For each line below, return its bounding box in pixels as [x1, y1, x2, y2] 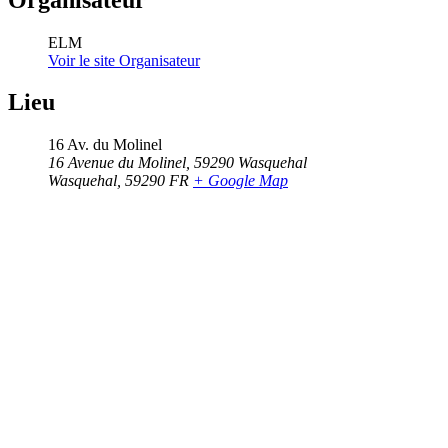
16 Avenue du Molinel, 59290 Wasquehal [48, 154, 307, 172]
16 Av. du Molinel [48, 136, 162, 154]
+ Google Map [193, 172, 288, 190]
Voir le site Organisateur [48, 51, 200, 69]
